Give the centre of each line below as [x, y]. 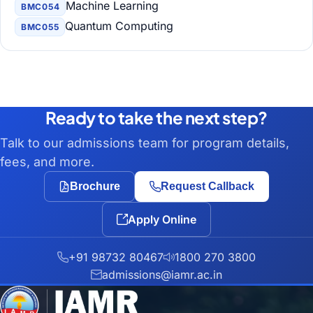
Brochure [95, 186]
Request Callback [208, 186]
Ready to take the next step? [156, 117]
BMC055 [40, 27]
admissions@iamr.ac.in [162, 275]
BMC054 [41, 7]
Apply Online [162, 219]
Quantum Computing [119, 26]
